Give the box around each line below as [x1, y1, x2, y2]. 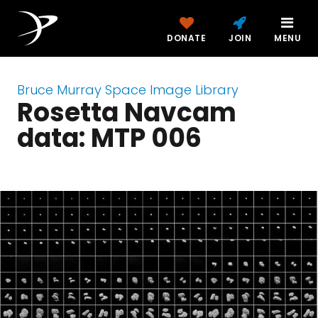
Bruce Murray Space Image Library [17, 81, 238, 99]
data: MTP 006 [17, 120, 202, 156]
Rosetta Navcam [17, 94, 236, 131]
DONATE [167, 32, 206, 44]
